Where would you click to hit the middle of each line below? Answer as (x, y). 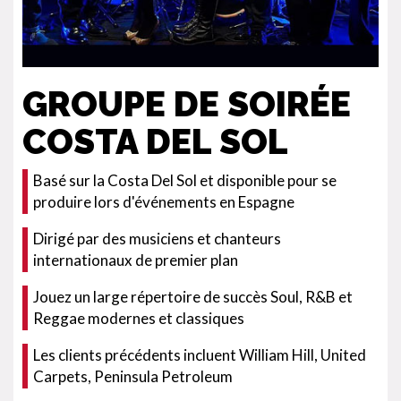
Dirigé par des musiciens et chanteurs (157, 239)
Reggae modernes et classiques (139, 318)
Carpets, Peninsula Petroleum (133, 376)
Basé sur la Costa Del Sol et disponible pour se (185, 180)
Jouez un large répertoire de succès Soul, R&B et (193, 297)
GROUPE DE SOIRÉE (187, 104)
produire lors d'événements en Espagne (164, 202)
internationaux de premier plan (136, 260)
